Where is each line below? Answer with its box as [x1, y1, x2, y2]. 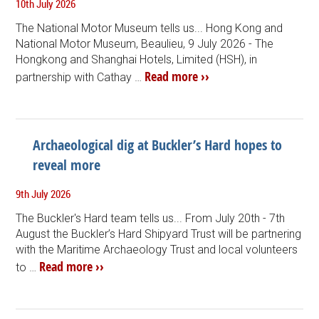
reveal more [33, 155, 101, 174]
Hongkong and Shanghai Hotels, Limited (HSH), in [16, 52, 258, 66]
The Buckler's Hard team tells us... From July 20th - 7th [16, 211, 286, 225]
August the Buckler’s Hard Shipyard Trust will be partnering [16, 226, 302, 241]
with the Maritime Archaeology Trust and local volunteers [16, 242, 298, 256]
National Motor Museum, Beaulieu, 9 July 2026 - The [16, 36, 274, 51]
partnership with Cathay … [16, 70, 145, 84]
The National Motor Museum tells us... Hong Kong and [16, 21, 283, 35]
